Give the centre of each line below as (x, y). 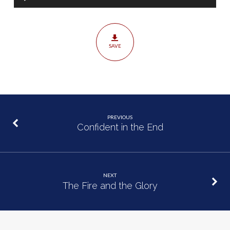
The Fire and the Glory (110, 185)
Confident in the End (120, 127)
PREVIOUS (120, 117)
